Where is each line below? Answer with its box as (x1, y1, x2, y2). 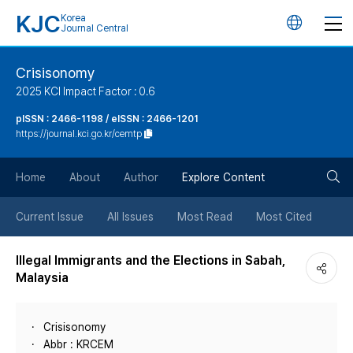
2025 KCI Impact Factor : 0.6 (16, 85, 155, 98)
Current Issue (16, 210, 84, 223)
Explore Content (182, 171, 265, 184)
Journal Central (61, 23, 128, 34)
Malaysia (16, 270, 69, 285)
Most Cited (256, 210, 312, 223)
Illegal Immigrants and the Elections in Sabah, (16, 253, 285, 268)
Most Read (177, 210, 232, 223)
